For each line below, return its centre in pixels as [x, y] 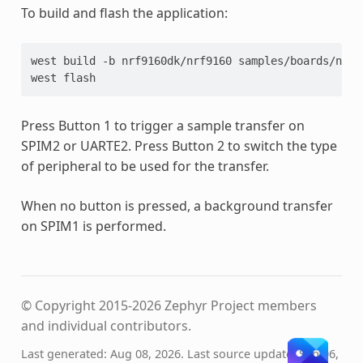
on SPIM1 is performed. [93, 226]
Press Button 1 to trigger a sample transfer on [162, 125]
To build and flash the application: [124, 13]
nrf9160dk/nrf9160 [176, 60]
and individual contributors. [106, 325]
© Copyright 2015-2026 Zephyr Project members [169, 305]
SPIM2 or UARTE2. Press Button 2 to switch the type [179, 145]
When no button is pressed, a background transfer [177, 205]
